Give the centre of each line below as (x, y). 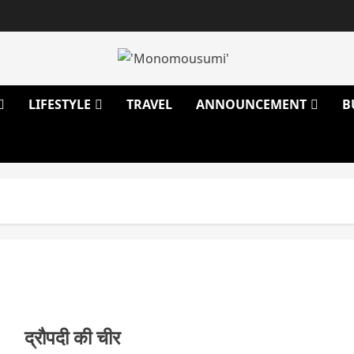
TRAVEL (149, 105)
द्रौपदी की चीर (72, 337)
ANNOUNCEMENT (251, 105)
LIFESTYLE (60, 105)
